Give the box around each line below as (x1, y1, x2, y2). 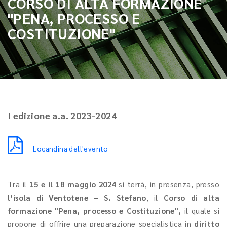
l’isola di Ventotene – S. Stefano (8, 193, 146, 202)
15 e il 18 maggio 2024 (29, 179, 116, 189)
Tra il (8, 179, 30, 189)
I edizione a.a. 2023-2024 (8, 109, 117, 121)
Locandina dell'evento (33, 144, 108, 153)
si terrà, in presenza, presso (116, 179, 219, 189)
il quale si (184, 206, 219, 215)
